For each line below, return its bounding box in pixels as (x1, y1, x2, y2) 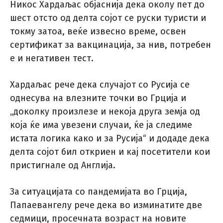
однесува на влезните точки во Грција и (10, 93, 186, 104)
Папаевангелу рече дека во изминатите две (10, 200, 202, 211)
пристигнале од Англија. (10, 160, 115, 171)
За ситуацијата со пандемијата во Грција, (10, 186, 187, 198)
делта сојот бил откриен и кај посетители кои (10, 146, 210, 158)
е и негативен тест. (10, 53, 94, 64)
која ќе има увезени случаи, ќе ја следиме (10, 119, 192, 131)
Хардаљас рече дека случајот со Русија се (10, 79, 190, 91)
